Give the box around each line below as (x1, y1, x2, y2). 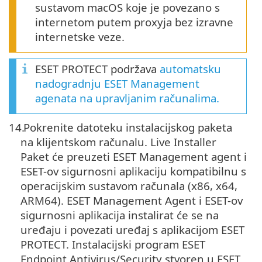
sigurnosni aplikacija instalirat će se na (20, 208, 219, 223)
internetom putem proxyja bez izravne (35, 15, 233, 30)
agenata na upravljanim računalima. (35, 91, 219, 106)
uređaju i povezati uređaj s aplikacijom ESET (20, 222, 244, 237)
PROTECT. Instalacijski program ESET (20, 237, 205, 252)
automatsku (160, 61, 221, 77)
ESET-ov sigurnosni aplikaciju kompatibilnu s (20, 164, 246, 179)
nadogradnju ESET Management (35, 76, 199, 91)
